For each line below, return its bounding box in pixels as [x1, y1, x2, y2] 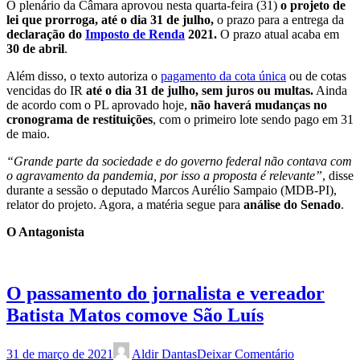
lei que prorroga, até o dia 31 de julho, [6, 13, 214, 27]
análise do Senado [243, 198, 341, 212]
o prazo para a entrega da [214, 13, 344, 27]
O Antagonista [6, 225, 84, 239]
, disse [322, 169, 354, 183]
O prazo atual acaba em [217, 27, 339, 42]
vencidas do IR [6, 84, 83, 98]
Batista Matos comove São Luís [6, 305, 264, 326]
